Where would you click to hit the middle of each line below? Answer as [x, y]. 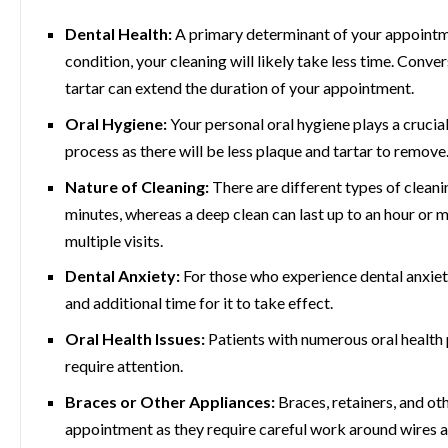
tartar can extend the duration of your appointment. [239, 88]
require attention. [124, 366]
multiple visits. [114, 240]
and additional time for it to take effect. [199, 303]
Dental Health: [118, 34]
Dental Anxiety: [122, 276]
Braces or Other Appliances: [170, 402]
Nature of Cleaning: [137, 186]
